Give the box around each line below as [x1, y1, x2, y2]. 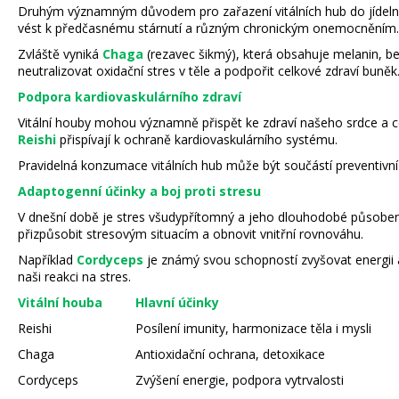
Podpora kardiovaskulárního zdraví [18, 87, 241, 105]
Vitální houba [18, 293, 102, 311]
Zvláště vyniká [18, 45, 102, 62]
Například [18, 250, 77, 268]
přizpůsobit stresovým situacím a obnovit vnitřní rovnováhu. [18, 224, 363, 242]
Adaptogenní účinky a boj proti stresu [18, 182, 261, 199]
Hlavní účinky [135, 293, 219, 311]
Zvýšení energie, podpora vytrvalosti [135, 370, 344, 388]
